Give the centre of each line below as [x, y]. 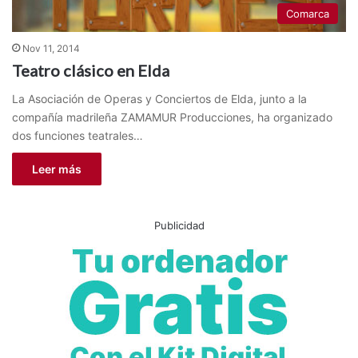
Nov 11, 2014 [51, 48]
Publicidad [179, 225]
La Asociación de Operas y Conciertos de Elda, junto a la [159, 98]
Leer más [57, 169]
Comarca [308, 13]
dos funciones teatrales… [78, 135]
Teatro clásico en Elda [91, 70]
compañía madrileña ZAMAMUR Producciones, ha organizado [172, 117]
